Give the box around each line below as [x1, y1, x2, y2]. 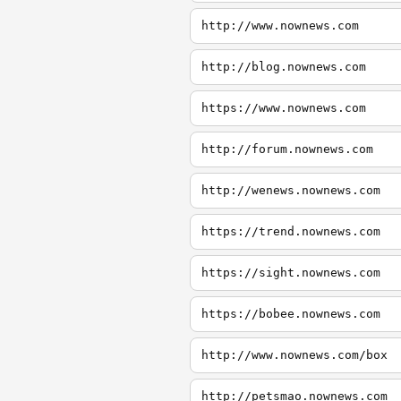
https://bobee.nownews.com [201, 307, 380, 320]
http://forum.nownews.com [201, 142, 373, 156]
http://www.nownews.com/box [201, 348, 388, 362]
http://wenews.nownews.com [201, 183, 380, 197]
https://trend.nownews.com [201, 225, 380, 238]
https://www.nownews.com [201, 101, 366, 115]
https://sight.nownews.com [201, 266, 380, 279]
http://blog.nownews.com [201, 60, 366, 73]
